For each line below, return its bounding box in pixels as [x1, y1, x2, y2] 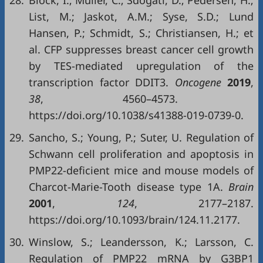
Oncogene [168, 75, 227, 89]
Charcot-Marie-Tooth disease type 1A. [29, 180, 223, 194]
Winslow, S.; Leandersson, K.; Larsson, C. [29, 235, 254, 249]
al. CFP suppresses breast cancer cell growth [29, 42, 254, 56]
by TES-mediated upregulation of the [29, 59, 254, 73]
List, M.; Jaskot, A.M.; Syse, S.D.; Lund [29, 9, 254, 23]
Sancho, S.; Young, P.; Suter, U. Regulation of [29, 130, 254, 144]
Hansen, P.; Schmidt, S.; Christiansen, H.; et [29, 26, 254, 40]
